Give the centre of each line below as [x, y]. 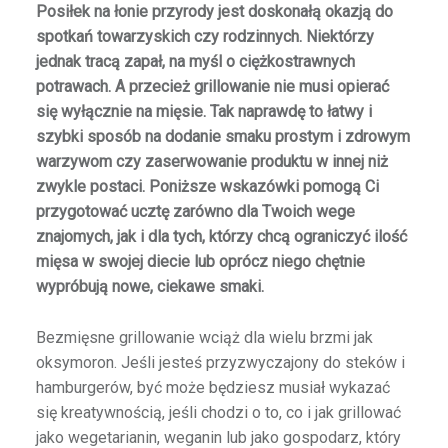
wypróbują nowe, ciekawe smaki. [149, 287]
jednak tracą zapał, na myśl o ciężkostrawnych [195, 62]
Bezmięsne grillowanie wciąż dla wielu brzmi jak [204, 338]
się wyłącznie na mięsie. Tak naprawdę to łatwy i [203, 112]
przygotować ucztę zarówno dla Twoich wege [195, 212]
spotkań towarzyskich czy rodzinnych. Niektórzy [204, 37]
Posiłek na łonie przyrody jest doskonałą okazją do [214, 12]
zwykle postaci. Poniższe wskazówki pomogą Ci [207, 187]
